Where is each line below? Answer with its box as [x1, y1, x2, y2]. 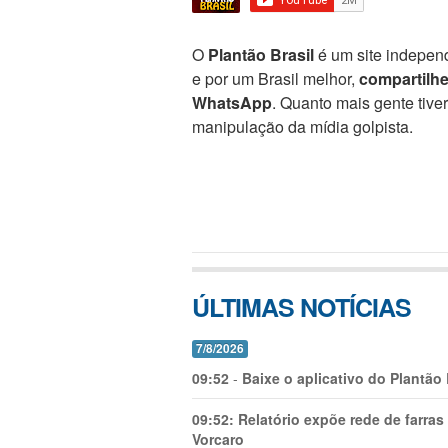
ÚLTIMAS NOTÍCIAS [192, 289, 411, 325]
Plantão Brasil [208, 43, 314, 66]
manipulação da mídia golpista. [192, 115, 413, 138]
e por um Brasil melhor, [192, 67, 359, 90]
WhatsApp [192, 91, 272, 114]
